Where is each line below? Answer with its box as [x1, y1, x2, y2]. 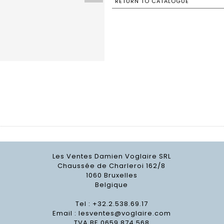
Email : [52, 208, 78, 218]
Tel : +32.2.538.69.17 [75, 199, 148, 209]
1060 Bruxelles [85, 170, 137, 180]
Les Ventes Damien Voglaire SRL [52, 151, 171, 161]
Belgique [95, 180, 128, 190]
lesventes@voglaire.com [78, 208, 171, 218]
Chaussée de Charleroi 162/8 [57, 161, 166, 171]
